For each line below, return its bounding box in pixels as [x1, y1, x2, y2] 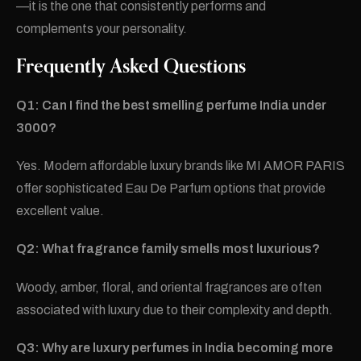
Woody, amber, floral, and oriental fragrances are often [16, 280, 322, 294]
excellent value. [16, 204, 104, 218]
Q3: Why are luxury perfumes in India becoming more [16, 340, 333, 355]
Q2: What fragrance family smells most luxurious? [16, 242, 320, 256]
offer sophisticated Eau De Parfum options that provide [16, 181, 326, 196]
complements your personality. [16, 21, 187, 35]
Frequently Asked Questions [16, 50, 246, 82]
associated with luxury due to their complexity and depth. [16, 302, 333, 317]
